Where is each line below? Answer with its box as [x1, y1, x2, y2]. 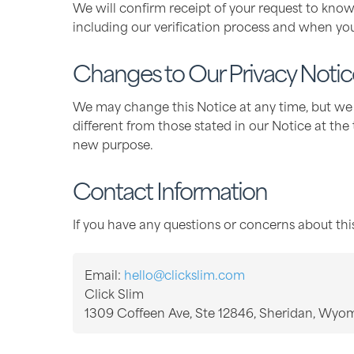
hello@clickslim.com [124, 264, 245, 284]
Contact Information [73, 171, 267, 208]
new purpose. [73, 133, 153, 153]
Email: [85, 264, 124, 284]
